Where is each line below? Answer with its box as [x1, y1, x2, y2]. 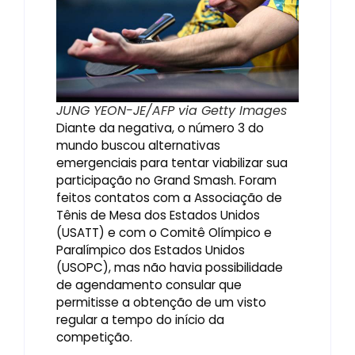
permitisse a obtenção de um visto [56, 293, 266, 311]
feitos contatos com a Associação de [56, 189, 282, 206]
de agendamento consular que [56, 276, 242, 293]
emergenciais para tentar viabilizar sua [56, 154, 288, 171]
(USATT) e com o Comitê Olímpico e [56, 223, 272, 241]
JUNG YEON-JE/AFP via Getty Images [56, 101, 287, 120]
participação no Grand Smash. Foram [56, 171, 277, 189]
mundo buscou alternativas [56, 136, 220, 154]
